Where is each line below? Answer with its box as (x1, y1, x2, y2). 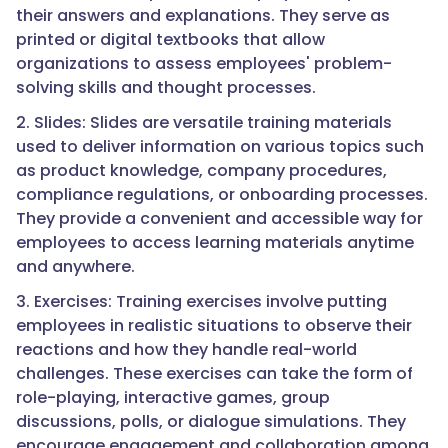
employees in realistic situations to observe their (16, 314, 412, 338)
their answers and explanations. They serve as (16, 4, 390, 28)
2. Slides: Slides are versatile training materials (16, 111, 392, 135)
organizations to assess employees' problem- (16, 52, 392, 76)
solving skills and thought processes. (16, 76, 316, 100)
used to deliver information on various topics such (16, 135, 424, 159)
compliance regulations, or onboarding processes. (16, 183, 428, 207)
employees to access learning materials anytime (16, 231, 414, 255)
